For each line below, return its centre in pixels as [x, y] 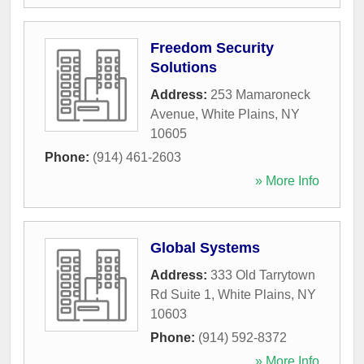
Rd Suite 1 [181, 295]
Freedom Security [212, 48]
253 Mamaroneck [260, 95]
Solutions [184, 67]
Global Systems [205, 248]
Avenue [173, 114]
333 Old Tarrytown [263, 275]
